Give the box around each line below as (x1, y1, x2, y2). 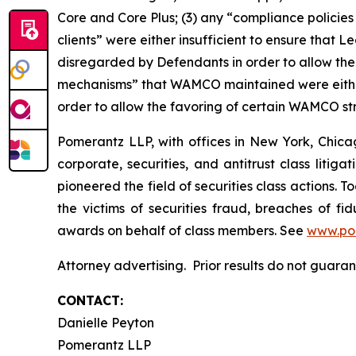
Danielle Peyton (57, 314, 154, 331)
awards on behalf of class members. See (57, 222, 307, 238)
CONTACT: (57, 292, 123, 308)
